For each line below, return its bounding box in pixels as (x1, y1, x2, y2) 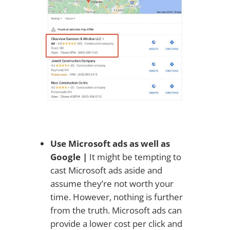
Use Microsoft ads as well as (50, 137, 170, 149)
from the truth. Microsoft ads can (50, 204, 182, 216)
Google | (50, 150, 87, 163)
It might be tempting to (87, 150, 181, 163)
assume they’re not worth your (50, 177, 174, 189)
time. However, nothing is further (50, 190, 183, 203)
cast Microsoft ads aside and (50, 164, 162, 176)
